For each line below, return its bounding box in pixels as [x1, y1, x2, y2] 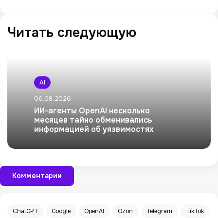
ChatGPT [13, 207, 38, 216]
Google [52, 207, 71, 216]
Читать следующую [7, 24, 136, 41]
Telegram [146, 207, 172, 216]
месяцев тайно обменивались [34, 115, 152, 126]
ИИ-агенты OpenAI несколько [34, 106, 150, 116]
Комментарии [12, 171, 62, 181]
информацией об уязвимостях [34, 124, 154, 135]
